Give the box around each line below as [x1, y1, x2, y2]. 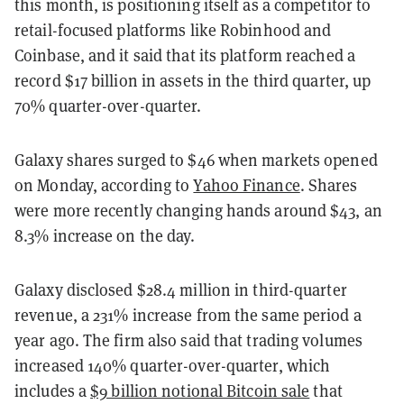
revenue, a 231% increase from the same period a [14, 303, 362, 326]
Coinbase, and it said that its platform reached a [14, 43, 355, 66]
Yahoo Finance [193, 173, 300, 196]
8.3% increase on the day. [14, 224, 196, 246]
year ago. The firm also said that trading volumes [14, 328, 363, 351]
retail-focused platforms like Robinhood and [14, 18, 332, 41]
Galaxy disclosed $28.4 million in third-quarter [14, 278, 347, 300]
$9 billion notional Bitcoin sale [90, 379, 310, 401]
